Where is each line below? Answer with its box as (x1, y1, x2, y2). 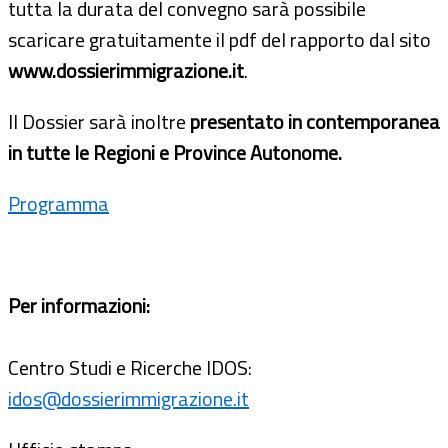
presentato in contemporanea (190, 105, 440, 137)
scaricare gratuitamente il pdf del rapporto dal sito (8, 23, 431, 55)
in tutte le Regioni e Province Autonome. (8, 136, 342, 168)
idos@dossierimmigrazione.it (8, 382, 249, 414)
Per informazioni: (8, 289, 150, 321)
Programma (8, 187, 109, 219)
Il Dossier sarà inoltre (8, 105, 190, 137)
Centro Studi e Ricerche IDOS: (8, 351, 252, 383)
